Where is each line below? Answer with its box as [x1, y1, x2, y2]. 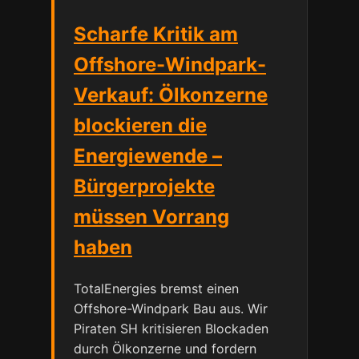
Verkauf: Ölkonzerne [74, 83, 268, 107]
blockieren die [74, 113, 207, 137]
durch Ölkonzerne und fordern [74, 340, 256, 357]
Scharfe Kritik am [74, 22, 238, 46]
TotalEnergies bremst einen [74, 280, 239, 296]
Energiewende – [74, 143, 222, 167]
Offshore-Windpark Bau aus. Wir [74, 300, 268, 317]
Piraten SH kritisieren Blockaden [74, 320, 268, 337]
